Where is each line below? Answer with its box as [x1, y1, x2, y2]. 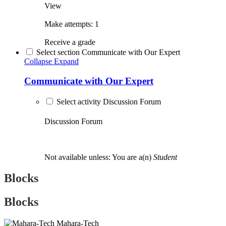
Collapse [24, 57, 52, 66]
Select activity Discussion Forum [56, 97, 161, 106]
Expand [54, 57, 79, 66]
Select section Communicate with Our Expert [36, 48, 180, 57]
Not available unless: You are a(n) [44, 152, 153, 161]
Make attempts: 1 [44, 20, 99, 29]
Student [153, 152, 177, 161]
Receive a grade [44, 38, 95, 47]
